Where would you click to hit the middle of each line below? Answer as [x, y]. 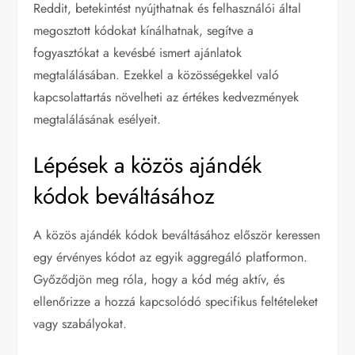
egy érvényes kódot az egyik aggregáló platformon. [171, 257]
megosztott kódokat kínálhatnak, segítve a [144, 30]
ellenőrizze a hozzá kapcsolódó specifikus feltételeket [176, 301]
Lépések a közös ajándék [148, 165]
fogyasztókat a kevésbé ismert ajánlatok [138, 52]
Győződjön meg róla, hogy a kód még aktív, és [159, 279]
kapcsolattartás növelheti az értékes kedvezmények [166, 97]
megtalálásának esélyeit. [97, 119]
